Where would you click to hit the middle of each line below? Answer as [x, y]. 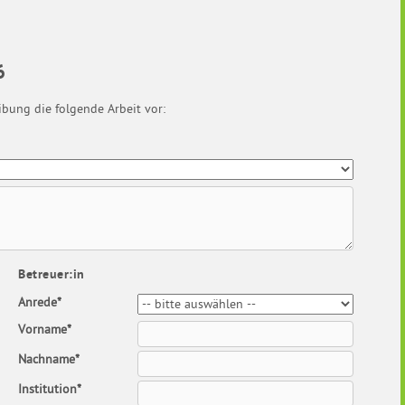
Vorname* [45, 330]
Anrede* [40, 303]
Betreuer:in [52, 275]
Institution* [50, 390]
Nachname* [49, 360]
